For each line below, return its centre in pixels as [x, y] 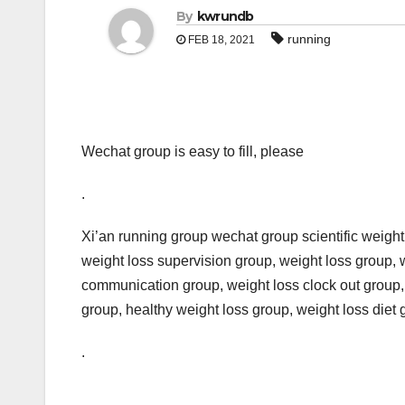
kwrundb [225, 17]
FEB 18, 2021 [220, 40]
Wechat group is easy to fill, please [193, 152]
